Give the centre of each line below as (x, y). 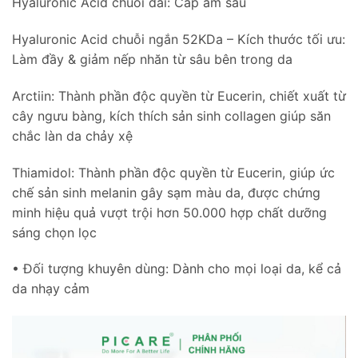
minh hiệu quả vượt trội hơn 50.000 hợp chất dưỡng (169, 212)
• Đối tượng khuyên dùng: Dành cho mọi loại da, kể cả (177, 269)
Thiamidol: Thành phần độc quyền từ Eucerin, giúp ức (173, 172)
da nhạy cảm (51, 289)
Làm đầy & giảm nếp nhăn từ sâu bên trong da (152, 60)
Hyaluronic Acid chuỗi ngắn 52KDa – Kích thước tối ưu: (179, 40)
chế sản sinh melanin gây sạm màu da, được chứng (166, 192)
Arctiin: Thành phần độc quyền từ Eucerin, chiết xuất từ (179, 95)
